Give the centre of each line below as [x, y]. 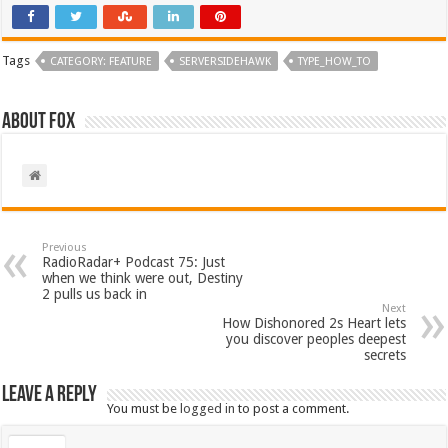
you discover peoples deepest [315, 339]
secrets [384, 355]
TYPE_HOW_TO [335, 62]
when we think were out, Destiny [143, 278]
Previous [65, 248]
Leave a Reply [50, 396]
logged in [208, 409]
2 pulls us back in [95, 294]
